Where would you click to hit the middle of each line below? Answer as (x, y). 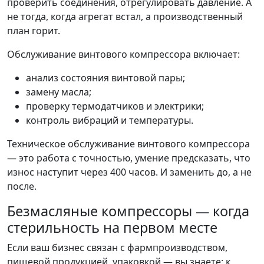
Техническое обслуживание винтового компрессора (128, 144)
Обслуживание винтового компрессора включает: (123, 54)
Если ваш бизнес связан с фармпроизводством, (117, 247)
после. (22, 186)
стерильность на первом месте (112, 227)
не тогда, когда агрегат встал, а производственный (125, 16)
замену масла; (59, 92)
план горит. (34, 31)
